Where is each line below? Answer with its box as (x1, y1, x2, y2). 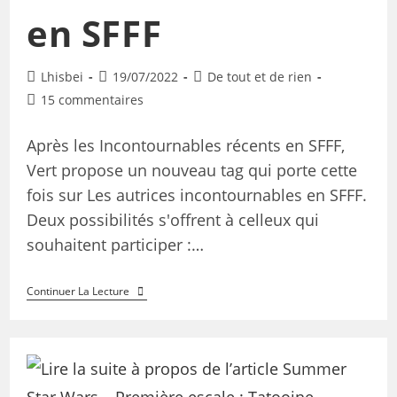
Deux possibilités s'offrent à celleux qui (26, 209, 319, 231)
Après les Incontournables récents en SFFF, (26, 135, 345, 157)
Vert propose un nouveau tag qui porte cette (26, 160, 357, 182)
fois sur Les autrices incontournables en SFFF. (26, 184, 367, 206)
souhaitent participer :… (26, 234, 204, 256)
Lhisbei (40, 68, 83, 86)
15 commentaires (40, 91, 144, 109)
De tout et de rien (206, 68, 312, 86)
